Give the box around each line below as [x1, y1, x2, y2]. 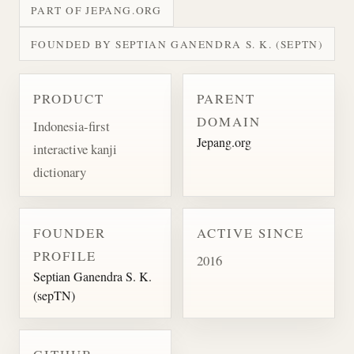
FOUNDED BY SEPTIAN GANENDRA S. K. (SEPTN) [31, 36, 323, 51]
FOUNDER [32, 223, 106, 242]
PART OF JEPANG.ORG [31, 2, 162, 17]
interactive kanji [32, 139, 117, 158]
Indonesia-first [32, 116, 110, 135]
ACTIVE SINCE [196, 223, 305, 242]
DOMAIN [196, 111, 262, 130]
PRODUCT [32, 88, 104, 107]
